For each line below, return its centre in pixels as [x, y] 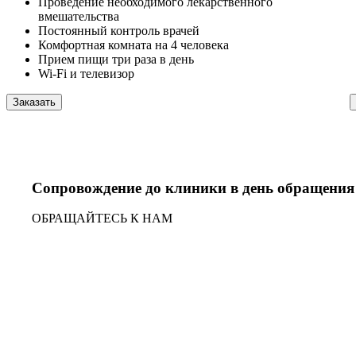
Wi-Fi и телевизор [86, 73]
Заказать [34, 102]
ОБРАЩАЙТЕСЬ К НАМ [102, 219]
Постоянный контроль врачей [119, 30]
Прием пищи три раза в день [116, 59]
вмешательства [79, 16]
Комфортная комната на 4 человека [133, 44]
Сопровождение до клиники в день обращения [193, 188]
